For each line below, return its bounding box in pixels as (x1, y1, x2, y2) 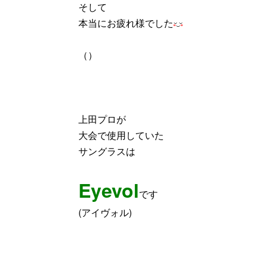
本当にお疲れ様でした (78, 15, 173, 30)
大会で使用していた (78, 128, 164, 142)
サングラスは (78, 144, 135, 158)
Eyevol (78, 176, 139, 204)
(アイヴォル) (78, 205, 132, 219)
